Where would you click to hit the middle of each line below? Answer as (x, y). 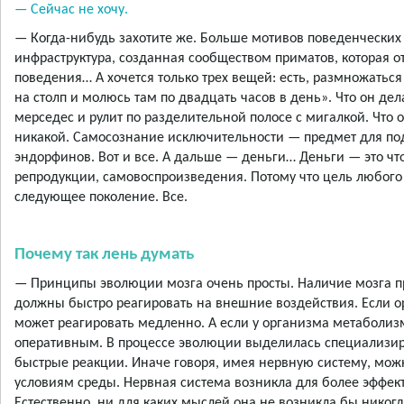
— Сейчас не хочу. (71, 10)
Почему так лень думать (104, 255)
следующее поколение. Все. (101, 198)
